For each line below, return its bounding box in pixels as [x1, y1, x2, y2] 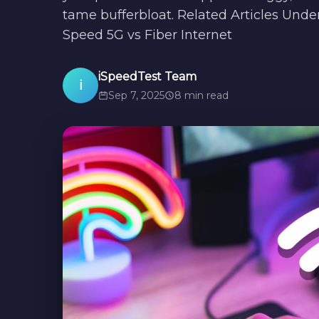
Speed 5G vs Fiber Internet [63, 27, 232, 43]
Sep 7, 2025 [108, 88, 164, 102]
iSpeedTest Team [98, 69, 197, 83]
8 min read [174, 88, 229, 102]
